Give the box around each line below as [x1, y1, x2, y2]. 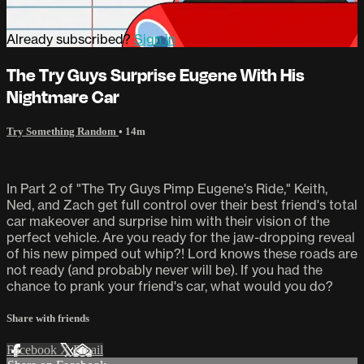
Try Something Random [6, 124, 119, 137]
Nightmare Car [6, 84, 119, 107]
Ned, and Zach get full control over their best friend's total [6, 196, 357, 213]
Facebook [6, 343, 60, 357]
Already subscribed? [6, 30, 134, 47]
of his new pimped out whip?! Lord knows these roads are [6, 245, 357, 262]
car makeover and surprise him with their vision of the [6, 212, 330, 229]
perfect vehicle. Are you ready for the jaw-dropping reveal [6, 228, 355, 245]
